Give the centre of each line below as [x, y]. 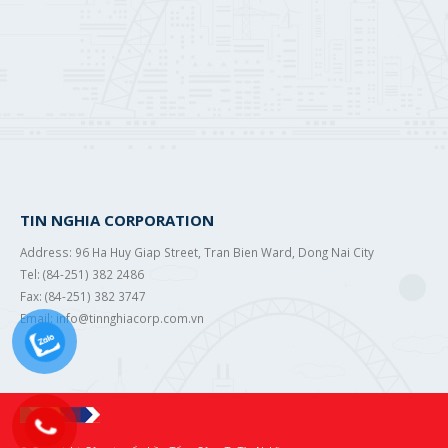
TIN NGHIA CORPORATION [117, 220]
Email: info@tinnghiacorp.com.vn [112, 318]
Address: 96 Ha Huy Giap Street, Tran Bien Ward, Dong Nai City [197, 252]
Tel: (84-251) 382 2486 [82, 274]
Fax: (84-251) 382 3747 [83, 296]
